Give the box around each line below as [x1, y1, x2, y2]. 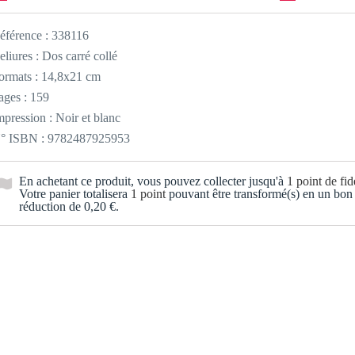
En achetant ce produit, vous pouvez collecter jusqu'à [19, 174, 287, 188]
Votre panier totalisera [19, 187, 131, 200]
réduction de [19, 200, 84, 213]
